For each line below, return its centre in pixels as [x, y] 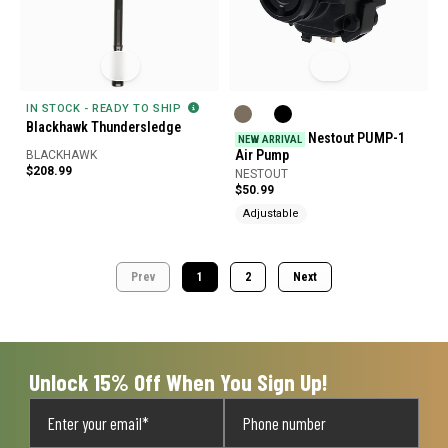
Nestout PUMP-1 [355, 137]
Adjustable [271, 214]
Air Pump [262, 154]
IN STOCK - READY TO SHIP [105, 108]
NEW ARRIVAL [270, 139]
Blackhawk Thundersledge [103, 126]
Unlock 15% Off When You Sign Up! [178, 381]
